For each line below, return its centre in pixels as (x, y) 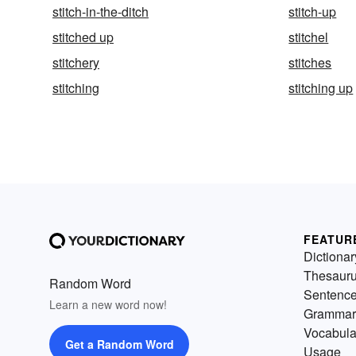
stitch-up (313, 11)
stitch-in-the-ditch (101, 11)
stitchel (309, 37)
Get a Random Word (119, 344)
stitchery (76, 62)
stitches (310, 62)
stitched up (83, 37)
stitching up (321, 87)
